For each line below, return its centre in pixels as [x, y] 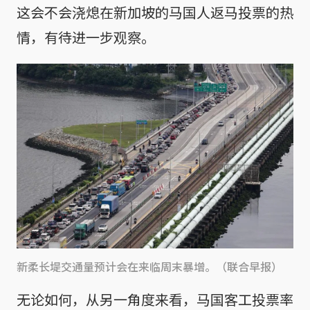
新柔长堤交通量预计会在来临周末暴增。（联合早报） [149, 267]
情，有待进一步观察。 [86, 37]
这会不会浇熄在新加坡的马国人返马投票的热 [155, 12]
